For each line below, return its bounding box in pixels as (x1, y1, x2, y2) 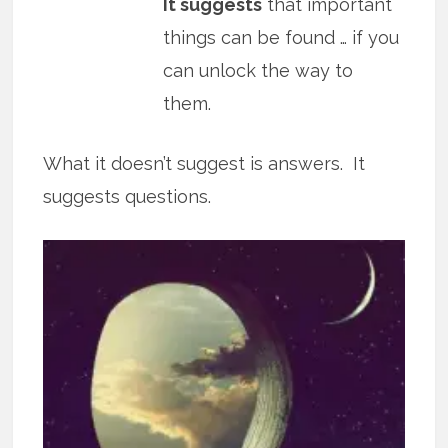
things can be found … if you (163, 27, 400, 49)
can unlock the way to (163, 60, 354, 82)
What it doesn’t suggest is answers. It (43, 153, 366, 175)
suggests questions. (43, 186, 212, 208)
